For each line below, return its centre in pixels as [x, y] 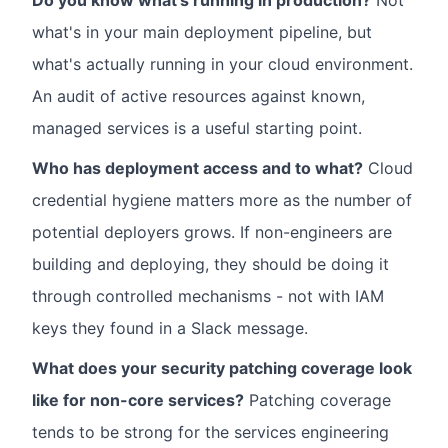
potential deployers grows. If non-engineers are [212, 232]
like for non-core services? [138, 400]
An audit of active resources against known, [198, 96]
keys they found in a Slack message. [170, 328]
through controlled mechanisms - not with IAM [208, 296]
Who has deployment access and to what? [197, 168]
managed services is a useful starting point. [197, 128]
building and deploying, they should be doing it [210, 264]
